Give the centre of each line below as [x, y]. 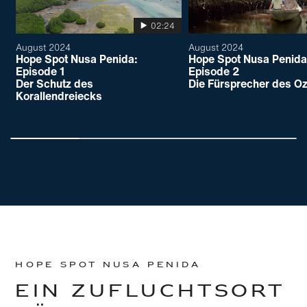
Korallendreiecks [59, 96]
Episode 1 [40, 71]
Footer [192, 226]
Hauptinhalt [184, 226]
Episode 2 [214, 71]
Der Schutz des [55, 83]
